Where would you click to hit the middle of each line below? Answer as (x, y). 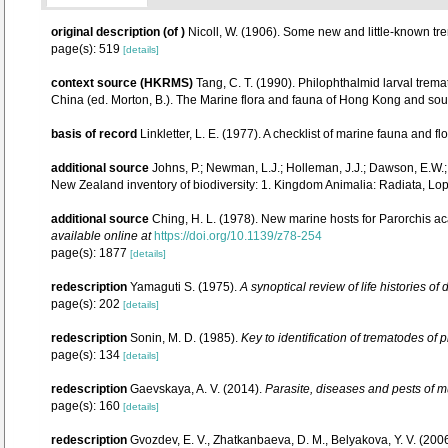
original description (105, 32)
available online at (101, 236)
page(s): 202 (87, 304)
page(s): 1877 (90, 253)
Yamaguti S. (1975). (185, 287)
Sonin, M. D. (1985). (185, 338)
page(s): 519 (87, 49)
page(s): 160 (87, 406)
